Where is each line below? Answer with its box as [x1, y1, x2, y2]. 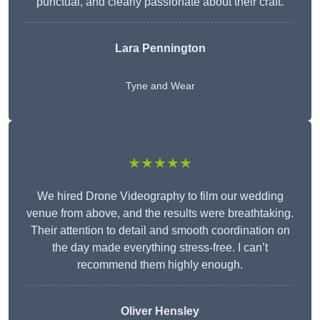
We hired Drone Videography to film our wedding [36, 190, 284, 203]
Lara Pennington [114, 42, 206, 55]
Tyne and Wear [125, 80, 195, 92]
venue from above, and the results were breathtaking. [26, 207, 294, 220]
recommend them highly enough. [77, 259, 243, 271]
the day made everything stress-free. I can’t [52, 241, 268, 254]
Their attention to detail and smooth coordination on [30, 224, 290, 237]
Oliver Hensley [121, 305, 199, 318]
